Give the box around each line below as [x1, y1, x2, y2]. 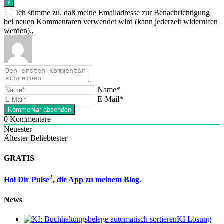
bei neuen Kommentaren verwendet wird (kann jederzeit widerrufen [4, 17, 218, 26]
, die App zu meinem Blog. [53, 175, 141, 184]
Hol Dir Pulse [4, 175, 49, 184]
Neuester [4, 125, 32, 134]
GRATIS [4, 153, 34, 162]
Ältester [4, 134, 28, 143]
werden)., [4, 26, 34, 35]
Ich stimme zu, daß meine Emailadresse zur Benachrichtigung [16, 8, 210, 17]
